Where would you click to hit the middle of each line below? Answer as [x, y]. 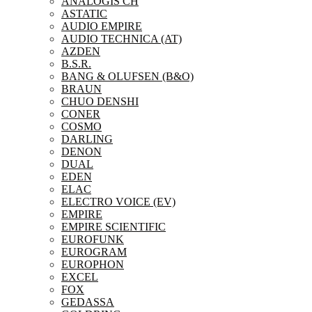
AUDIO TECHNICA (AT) [122, 39]
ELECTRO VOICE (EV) [118, 202]
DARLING [87, 139]
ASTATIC [84, 14]
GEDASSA [88, 302]
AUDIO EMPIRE [102, 26]
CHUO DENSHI [100, 101]
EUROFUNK [93, 239]
